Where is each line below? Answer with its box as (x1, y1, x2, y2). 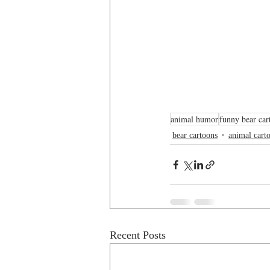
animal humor (171, 113, 218, 125)
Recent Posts (110, 229, 166, 241)
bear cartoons (172, 130, 218, 140)
